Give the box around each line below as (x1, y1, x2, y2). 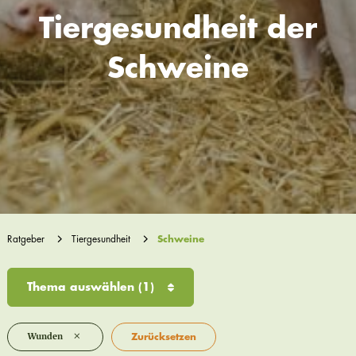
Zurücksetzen (130, 331, 196, 342)
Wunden (26, 331, 63, 342)
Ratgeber (6, 234, 44, 244)
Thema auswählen (26, 281, 138, 292)
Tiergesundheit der (39, 14, 317, 44)
